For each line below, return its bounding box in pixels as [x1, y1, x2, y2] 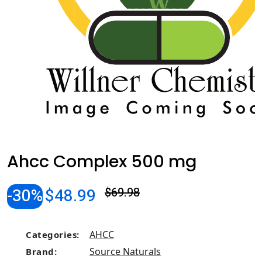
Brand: [26, 246, 57, 257]
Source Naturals [89, 245, 161, 258]
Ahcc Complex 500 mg [7, 150, 196, 173]
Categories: [26, 229, 80, 240]
